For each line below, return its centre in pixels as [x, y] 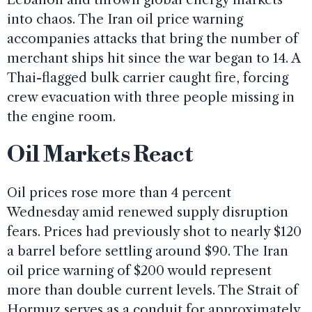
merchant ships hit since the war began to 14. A [154, 58]
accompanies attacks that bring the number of [153, 38]
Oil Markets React [100, 155]
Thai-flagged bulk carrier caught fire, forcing [148, 77]
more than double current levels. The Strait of [153, 290]
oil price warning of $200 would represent [139, 270]
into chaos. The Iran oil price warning [125, 19]
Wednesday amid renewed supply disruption [148, 212]
